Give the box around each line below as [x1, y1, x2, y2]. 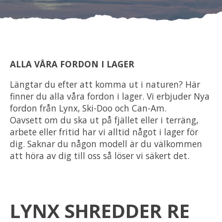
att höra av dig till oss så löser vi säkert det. [10, 149, 189, 162]
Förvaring [171, 42, 210, 53]
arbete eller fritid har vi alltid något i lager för [10, 125, 198, 138]
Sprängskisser [154, 66, 210, 78]
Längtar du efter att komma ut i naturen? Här [10, 78, 200, 90]
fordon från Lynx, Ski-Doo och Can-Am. [10, 102, 166, 114]
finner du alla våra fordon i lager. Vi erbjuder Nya [10, 90, 210, 102]
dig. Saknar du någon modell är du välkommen [10, 137, 202, 150]
